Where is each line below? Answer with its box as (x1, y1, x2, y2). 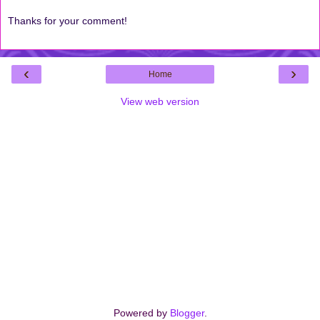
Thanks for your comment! (8, 15, 127, 27)
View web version (121, 95, 199, 107)
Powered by (113, 306, 170, 319)
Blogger (169, 306, 204, 319)
